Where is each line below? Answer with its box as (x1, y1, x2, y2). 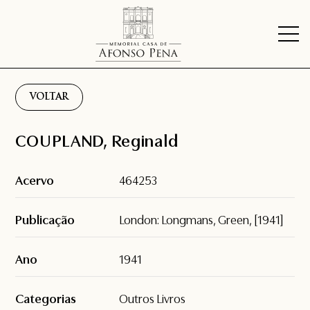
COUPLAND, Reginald (15, 131, 179, 152)
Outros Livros (119, 292, 186, 307)
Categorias (15, 292, 77, 307)
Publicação (15, 213, 75, 228)
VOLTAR (30, 93, 69, 102)
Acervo (15, 174, 55, 188)
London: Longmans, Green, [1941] (119, 213, 284, 228)
